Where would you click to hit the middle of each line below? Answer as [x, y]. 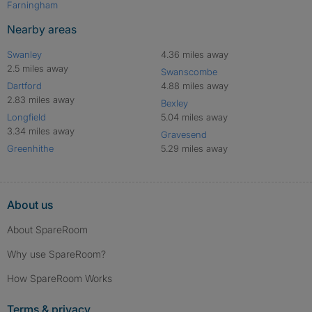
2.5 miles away [38, 69]
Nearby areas [42, 30]
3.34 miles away [41, 131]
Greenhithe [30, 149]
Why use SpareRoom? [56, 254]
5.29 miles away [194, 149]
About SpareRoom [47, 230]
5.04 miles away [194, 117]
